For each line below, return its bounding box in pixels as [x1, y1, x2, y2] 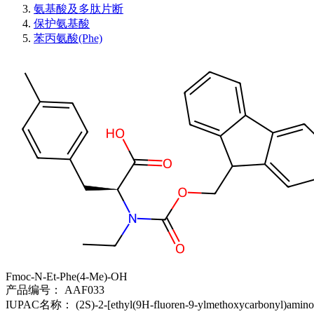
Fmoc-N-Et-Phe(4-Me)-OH [6, 271, 128, 283]
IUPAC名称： [6, 299, 76, 311]
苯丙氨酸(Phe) [34, 32, 102, 45]
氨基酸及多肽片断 [34, 3, 123, 15]
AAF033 [64, 284, 104, 296]
